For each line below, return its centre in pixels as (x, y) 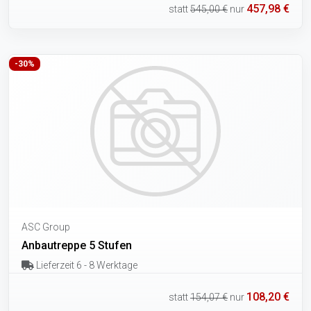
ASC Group (46, 227)
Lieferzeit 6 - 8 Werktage (85, 266)
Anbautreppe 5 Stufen (77, 246)
